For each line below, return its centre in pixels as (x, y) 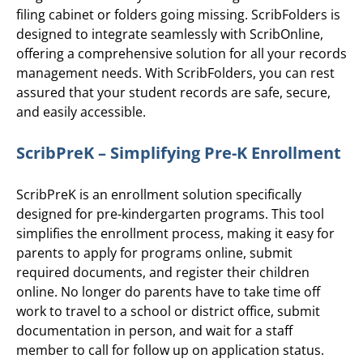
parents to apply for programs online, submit (154, 252)
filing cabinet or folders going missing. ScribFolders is (178, 14)
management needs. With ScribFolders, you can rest (175, 73)
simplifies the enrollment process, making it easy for (175, 233)
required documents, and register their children (163, 272)
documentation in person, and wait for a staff (154, 330)
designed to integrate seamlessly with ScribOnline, (170, 34)
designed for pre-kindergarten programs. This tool (170, 214)
